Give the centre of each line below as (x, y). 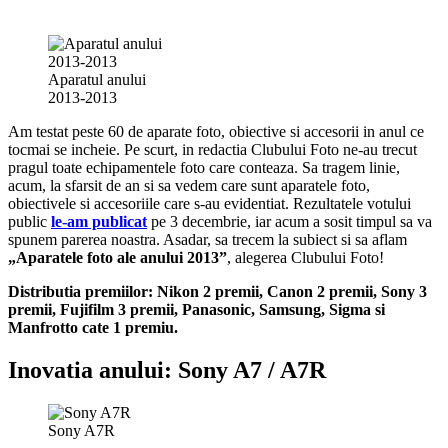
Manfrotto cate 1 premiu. (93, 328)
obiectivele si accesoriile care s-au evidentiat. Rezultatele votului (209, 204)
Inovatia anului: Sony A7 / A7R (167, 370)
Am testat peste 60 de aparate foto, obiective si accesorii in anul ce (216, 132)
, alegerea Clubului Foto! (305, 258)
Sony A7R (81, 430)
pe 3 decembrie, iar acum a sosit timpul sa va (289, 222)
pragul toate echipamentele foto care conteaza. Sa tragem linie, (204, 168)
